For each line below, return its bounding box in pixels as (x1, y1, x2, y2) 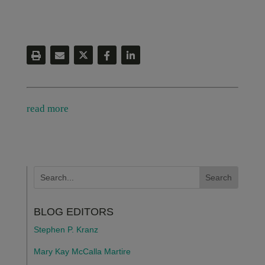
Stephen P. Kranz (33, 224, 98, 234)
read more (26, 102, 69, 114)
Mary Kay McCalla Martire (33, 246, 131, 256)
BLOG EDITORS (33, 205, 114, 218)
